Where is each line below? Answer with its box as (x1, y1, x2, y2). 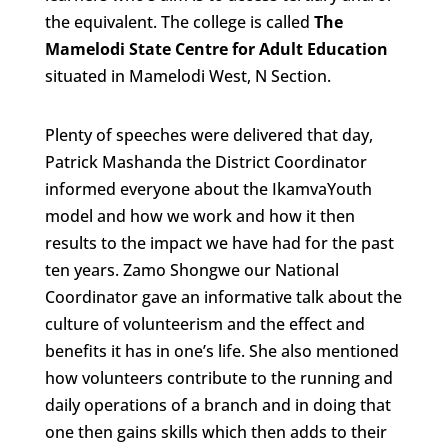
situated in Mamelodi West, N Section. (44, 65, 331, 87)
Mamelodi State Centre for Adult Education (44, 38, 388, 60)
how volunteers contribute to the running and (44, 367, 393, 389)
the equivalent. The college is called (44, 11, 314, 33)
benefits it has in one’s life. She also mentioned (44, 340, 399, 362)
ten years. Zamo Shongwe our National (44, 259, 339, 281)
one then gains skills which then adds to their (44, 421, 387, 443)
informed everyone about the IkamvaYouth (44, 178, 372, 200)
